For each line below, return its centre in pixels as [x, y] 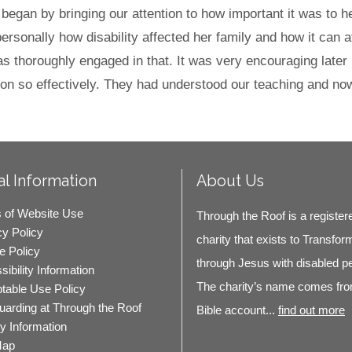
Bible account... [237, 310]
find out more [312, 310]
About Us [230, 181]
